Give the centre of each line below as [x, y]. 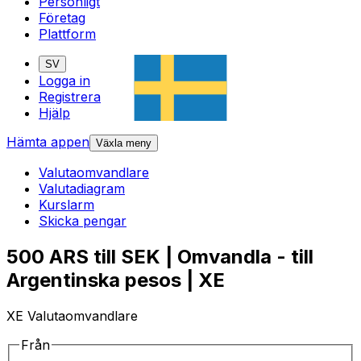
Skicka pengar [83, 221]
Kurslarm [66, 205]
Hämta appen [48, 142]
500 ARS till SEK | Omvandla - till [160, 257]
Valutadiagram [82, 189]
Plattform [67, 34]
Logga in [64, 81]
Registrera [70, 97]
